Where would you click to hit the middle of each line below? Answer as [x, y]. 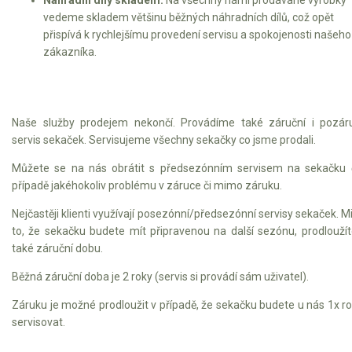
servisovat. [40, 322]
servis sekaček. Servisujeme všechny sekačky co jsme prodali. [164, 139]
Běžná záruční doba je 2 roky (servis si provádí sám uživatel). [160, 276]
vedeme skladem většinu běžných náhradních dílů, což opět [189, 17]
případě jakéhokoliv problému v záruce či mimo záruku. [147, 185]
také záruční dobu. [57, 248]
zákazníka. [70, 51]
